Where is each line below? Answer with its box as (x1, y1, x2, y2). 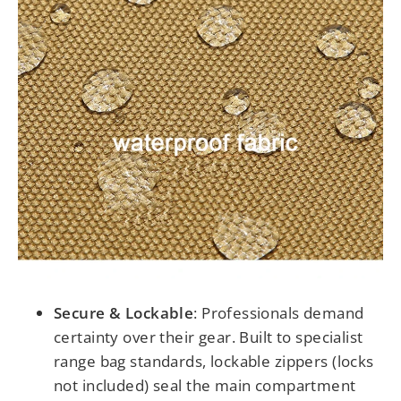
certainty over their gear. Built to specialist (54, 327, 363, 348)
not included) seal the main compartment (54, 375, 356, 397)
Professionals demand (201, 303, 364, 324)
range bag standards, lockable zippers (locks (54, 351, 374, 372)
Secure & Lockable (54, 303, 194, 324)
